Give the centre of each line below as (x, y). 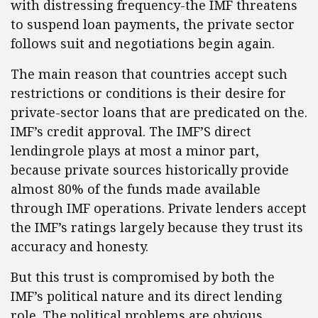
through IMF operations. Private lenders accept (159, 208)
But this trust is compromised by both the (143, 277)
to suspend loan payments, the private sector (153, 24)
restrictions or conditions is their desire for (148, 93)
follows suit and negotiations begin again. (143, 43)
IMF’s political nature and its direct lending (147, 296)
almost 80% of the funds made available (136, 189)
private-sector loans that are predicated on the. (159, 112)
